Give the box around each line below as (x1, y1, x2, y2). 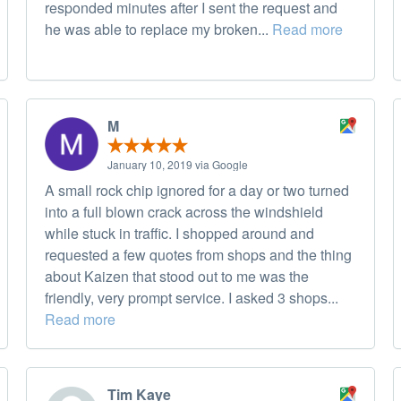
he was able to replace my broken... (45, 19, 272, 40)
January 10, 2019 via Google (107, 157, 248, 173)
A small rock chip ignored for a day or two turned (45, 180, 349, 201)
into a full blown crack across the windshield (45, 201, 323, 223)
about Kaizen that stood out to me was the (45, 266, 309, 287)
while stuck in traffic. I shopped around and (45, 223, 314, 244)
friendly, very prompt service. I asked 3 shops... (45, 287, 338, 309)
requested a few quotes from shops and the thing (45, 244, 352, 266)
